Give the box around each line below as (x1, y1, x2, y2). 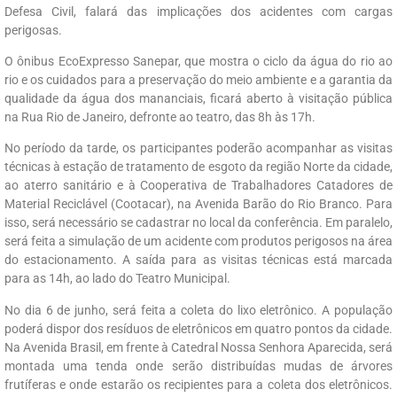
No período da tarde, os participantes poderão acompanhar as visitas (4, 141, 393, 156)
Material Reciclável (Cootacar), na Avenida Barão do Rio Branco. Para (4, 197, 393, 212)
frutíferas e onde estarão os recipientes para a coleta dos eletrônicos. (4, 377, 393, 392)
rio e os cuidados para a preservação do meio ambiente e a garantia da (4, 73, 393, 88)
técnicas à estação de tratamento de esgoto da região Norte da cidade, (4, 160, 393, 175)
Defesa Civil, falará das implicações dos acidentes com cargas (4, 4, 393, 19)
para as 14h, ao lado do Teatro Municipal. (4, 271, 230, 286)
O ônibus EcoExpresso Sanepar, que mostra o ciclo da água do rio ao (4, 54, 393, 69)
